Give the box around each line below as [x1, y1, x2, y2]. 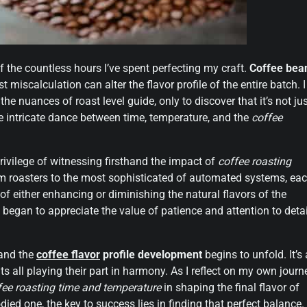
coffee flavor [36, 247, 100, 261]
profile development [100, 247, 202, 261]
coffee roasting [218, 154, 291, 168]
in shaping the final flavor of [161, 280, 299, 294]
